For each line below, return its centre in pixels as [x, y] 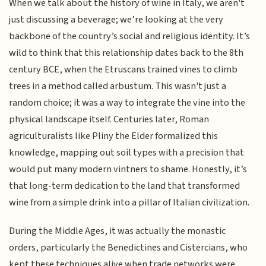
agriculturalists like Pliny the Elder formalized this [114, 136]
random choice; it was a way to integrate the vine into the [127, 102]
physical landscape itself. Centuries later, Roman [109, 119]
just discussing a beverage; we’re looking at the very [116, 19]
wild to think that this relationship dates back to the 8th [126, 53]
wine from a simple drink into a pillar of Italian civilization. [129, 202]
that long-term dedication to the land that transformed [125, 186]
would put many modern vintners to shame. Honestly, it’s [128, 169]
